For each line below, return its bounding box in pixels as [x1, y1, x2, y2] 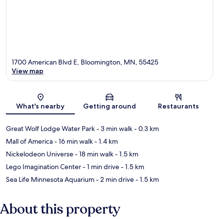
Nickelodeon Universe [6, 150, 73, 159]
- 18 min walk [73, 150, 113, 159]
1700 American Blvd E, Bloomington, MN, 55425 [12, 58, 158, 67]
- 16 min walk [53, 137, 93, 146]
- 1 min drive [81, 162, 119, 172]
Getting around [83, 102, 136, 111]
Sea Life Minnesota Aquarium [6, 175, 94, 184]
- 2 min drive [94, 175, 134, 184]
